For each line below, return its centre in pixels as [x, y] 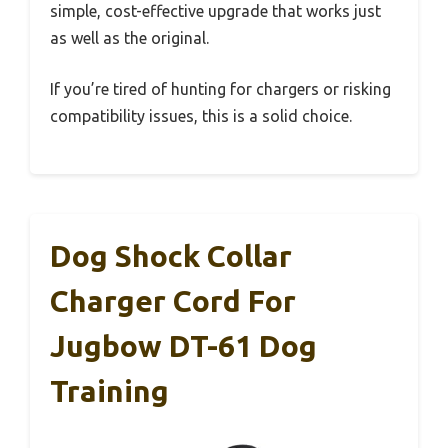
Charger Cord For [173, 301]
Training [109, 391]
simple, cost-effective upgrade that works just [215, 11]
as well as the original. [129, 38]
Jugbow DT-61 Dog [183, 346]
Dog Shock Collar [171, 256]
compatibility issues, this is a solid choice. [201, 116]
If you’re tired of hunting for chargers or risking [220, 89]
